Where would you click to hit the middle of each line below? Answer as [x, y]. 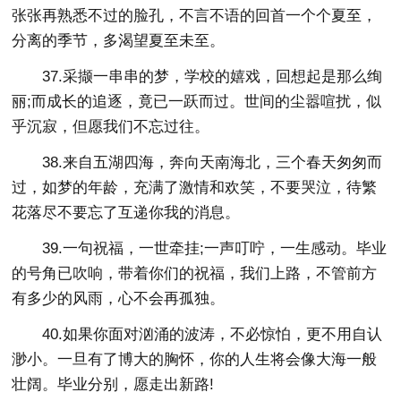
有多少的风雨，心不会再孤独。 [119, 298]
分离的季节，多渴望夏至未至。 [119, 40]
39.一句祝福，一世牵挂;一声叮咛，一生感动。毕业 [215, 248]
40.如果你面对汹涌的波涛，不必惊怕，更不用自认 [213, 334]
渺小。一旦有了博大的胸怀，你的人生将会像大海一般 [195, 359]
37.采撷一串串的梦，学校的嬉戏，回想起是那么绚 [213, 76]
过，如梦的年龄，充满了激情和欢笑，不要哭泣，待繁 [195, 187]
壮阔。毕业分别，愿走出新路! [113, 384]
